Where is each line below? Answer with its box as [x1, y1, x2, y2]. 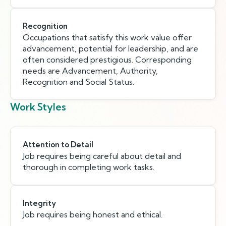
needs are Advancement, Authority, [23, 66, 158, 76]
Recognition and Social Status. [23, 77, 134, 87]
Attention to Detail [23, 140, 93, 149]
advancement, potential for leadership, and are [23, 43, 198, 53]
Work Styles [10, 101, 66, 113]
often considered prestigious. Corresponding [23, 54, 192, 65]
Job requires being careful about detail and [23, 151, 181, 161]
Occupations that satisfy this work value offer [23, 32, 192, 42]
